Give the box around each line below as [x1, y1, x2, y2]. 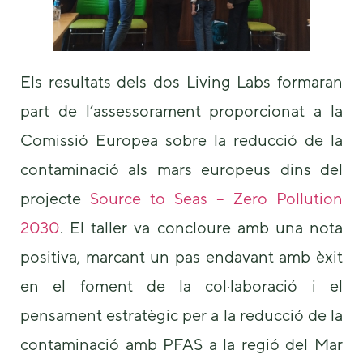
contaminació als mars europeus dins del [20, 160, 343, 179]
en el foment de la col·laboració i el [20, 276, 343, 296]
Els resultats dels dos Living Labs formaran [20, 72, 343, 92]
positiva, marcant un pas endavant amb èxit [20, 247, 343, 267]
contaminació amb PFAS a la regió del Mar [20, 335, 343, 354]
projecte [20, 189, 90, 208]
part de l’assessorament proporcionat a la [20, 101, 343, 121]
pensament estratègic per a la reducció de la [20, 305, 343, 325]
